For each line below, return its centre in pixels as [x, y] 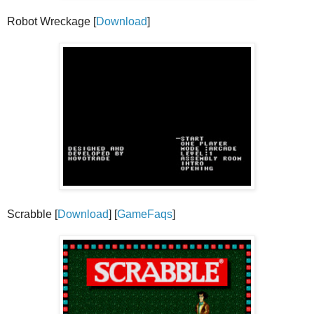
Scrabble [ [32, 214]
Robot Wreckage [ [52, 21]
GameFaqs [145, 214]
